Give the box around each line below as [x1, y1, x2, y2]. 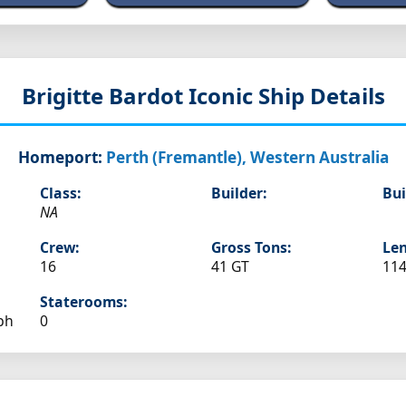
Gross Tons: [210, 237, 291, 258]
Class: [39, 183, 81, 204]
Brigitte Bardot [21, 81, 188, 111]
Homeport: [17, 147, 102, 169]
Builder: [210, 183, 266, 204]
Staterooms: [39, 292, 127, 313]
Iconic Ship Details [188, 81, 385, 111]
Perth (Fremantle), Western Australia [105, 147, 389, 169]
